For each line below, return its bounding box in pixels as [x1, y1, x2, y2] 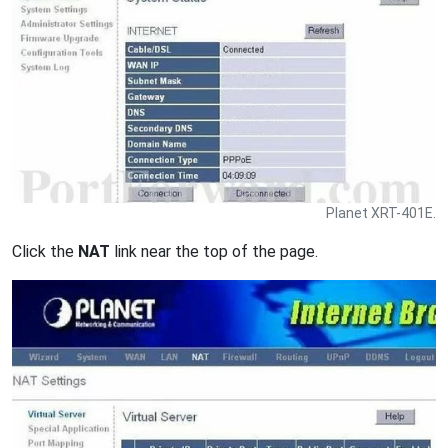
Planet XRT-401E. [326, 205, 436, 222]
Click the [12, 242, 78, 262]
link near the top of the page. [110, 242, 318, 262]
